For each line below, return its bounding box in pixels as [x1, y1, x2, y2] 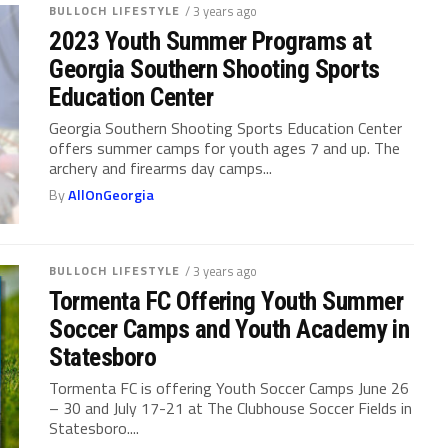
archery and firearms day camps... [49, 155, 273, 180]
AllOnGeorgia [68, 183, 155, 206]
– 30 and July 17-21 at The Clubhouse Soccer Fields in [49, 395, 413, 420]
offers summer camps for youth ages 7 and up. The [49, 135, 401, 160]
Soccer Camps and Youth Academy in [49, 313, 410, 344]
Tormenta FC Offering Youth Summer [49, 285, 404, 316]
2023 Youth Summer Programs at [49, 25, 372, 56]
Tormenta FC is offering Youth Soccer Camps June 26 [49, 375, 410, 400]
